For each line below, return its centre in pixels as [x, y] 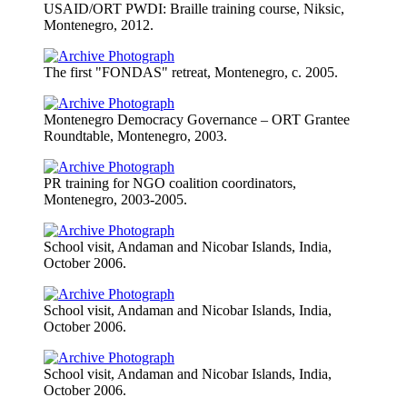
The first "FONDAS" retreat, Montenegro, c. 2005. [191, 72]
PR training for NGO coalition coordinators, [170, 183]
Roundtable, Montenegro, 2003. [135, 135]
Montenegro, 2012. [99, 25]
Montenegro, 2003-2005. [115, 199]
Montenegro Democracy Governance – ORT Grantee [197, 119]
